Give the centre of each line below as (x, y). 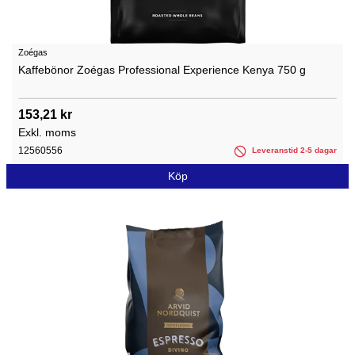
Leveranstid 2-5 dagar (293, 151)
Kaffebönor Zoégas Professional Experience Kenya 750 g (162, 70)
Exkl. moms (47, 133)
